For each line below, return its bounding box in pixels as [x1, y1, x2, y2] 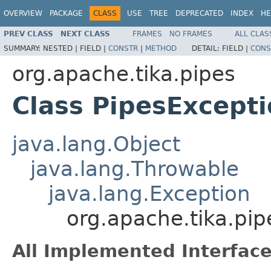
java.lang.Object [12, 131, 180, 156]
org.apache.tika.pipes [12, 61, 235, 86]
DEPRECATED [175, 9, 223, 18]
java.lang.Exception [48, 181, 250, 206]
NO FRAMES [169, 29, 212, 38]
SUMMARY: [4, 44, 43, 53]
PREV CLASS [4, 29, 53, 38]
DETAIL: [192, 44, 222, 53]
